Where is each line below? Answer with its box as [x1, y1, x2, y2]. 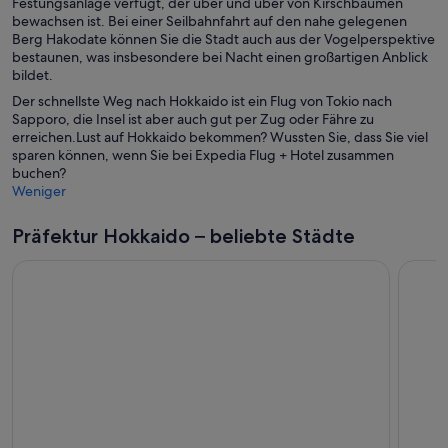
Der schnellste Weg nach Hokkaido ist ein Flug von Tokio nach [12, 91, 392, 110]
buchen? [12, 163, 66, 182]
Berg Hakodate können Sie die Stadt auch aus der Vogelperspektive [12, 29, 435, 48]
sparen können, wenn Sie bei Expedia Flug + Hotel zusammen [12, 145, 394, 164]
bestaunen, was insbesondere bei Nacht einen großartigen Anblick [12, 47, 428, 66]
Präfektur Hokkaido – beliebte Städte [12, 223, 355, 248]
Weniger [12, 181, 66, 200]
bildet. [12, 65, 53, 84]
